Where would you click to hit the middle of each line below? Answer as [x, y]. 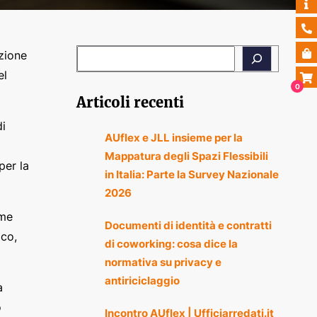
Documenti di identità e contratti [188, 226]
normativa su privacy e [163, 263]
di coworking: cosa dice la [171, 244]
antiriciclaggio [142, 281]
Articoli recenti [130, 103]
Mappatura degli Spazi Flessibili [186, 156]
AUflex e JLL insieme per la [173, 138]
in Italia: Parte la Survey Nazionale [191, 175]
